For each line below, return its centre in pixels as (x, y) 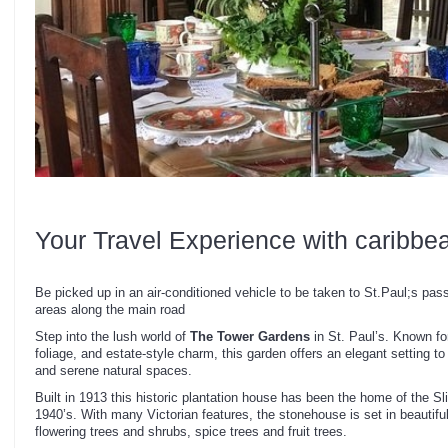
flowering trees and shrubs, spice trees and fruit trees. (191, 432)
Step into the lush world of (112, 337)
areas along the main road (110, 310)
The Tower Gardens (250, 337)
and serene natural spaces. (113, 371)
